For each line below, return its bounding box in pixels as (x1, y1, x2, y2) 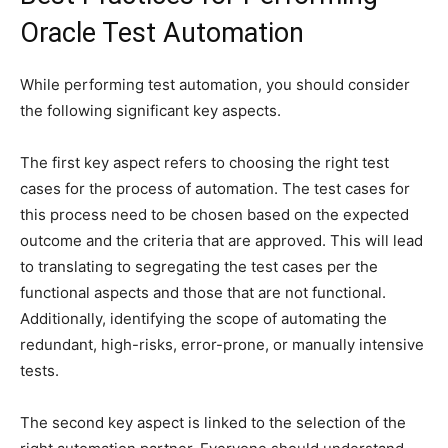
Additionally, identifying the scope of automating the (20, 308, 387, 328)
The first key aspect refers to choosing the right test (20, 152, 389, 172)
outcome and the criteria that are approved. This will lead (20, 230, 423, 250)
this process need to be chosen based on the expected (20, 204, 409, 224)
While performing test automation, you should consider (20, 74, 410, 94)
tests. (20, 360, 59, 380)
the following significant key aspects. (20, 100, 281, 120)
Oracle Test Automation (20, 16, 304, 49)
